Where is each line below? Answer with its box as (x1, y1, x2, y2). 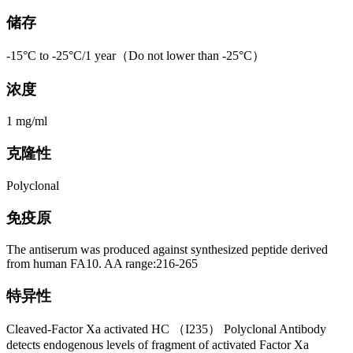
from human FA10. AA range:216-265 (6, 257, 198, 271)
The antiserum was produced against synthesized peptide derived (6, 243, 328, 257)
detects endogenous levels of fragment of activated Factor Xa (6, 337, 309, 351)
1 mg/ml (6, 114, 47, 128)
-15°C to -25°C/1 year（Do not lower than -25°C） (6, 48, 265, 62)
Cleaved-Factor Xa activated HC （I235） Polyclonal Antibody (6, 321, 326, 336)
